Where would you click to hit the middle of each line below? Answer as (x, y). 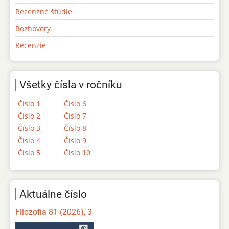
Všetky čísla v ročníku (71, 85)
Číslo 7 (75, 116)
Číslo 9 (75, 141)
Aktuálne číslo (53, 194)
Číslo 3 (29, 128)
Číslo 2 (29, 116)
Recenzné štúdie (44, 12)
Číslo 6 (75, 104)
